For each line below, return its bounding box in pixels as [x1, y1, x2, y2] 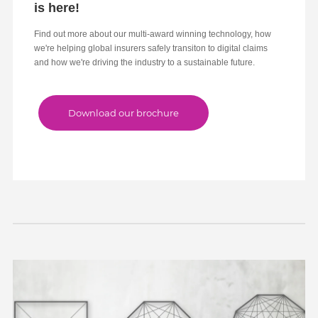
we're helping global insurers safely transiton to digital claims [33, 43, 268, 53]
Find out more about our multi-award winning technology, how [33, 28, 271, 39]
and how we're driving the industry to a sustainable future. [33, 57, 255, 67]
